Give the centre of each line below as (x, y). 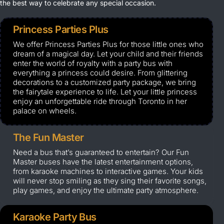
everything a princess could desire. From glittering (100, 73)
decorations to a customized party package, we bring (104, 82)
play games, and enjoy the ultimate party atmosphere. (106, 190)
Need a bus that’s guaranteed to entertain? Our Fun (101, 152)
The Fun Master (48, 138)
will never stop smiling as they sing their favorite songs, (110, 181)
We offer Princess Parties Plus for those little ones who (108, 44)
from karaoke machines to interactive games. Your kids (108, 171)
